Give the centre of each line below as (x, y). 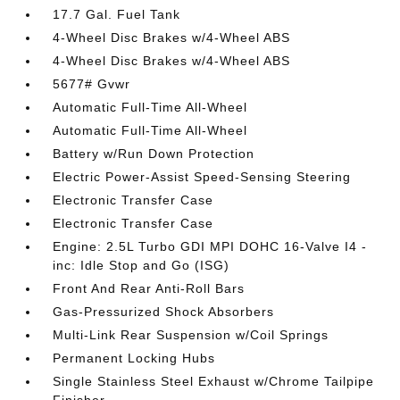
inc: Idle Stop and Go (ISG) (142, 265)
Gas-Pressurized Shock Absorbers (164, 312)
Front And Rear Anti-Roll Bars (149, 288)
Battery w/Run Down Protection (154, 154)
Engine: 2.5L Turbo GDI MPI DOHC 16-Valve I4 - (210, 246)
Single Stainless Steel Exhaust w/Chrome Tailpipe (214, 381)
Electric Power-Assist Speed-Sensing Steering (202, 177)
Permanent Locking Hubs (134, 358)
